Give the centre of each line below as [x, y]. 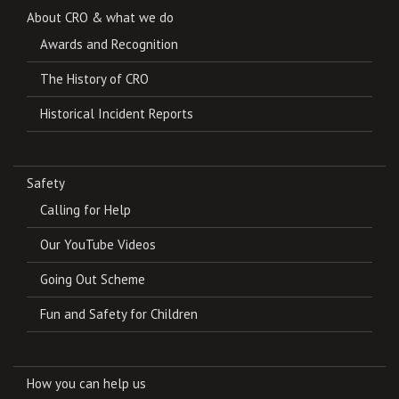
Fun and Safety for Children [119, 314]
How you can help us [86, 383]
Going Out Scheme [93, 279]
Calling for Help [85, 210]
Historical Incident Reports [117, 114]
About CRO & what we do [100, 17]
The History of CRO [94, 79]
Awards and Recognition [109, 44]
